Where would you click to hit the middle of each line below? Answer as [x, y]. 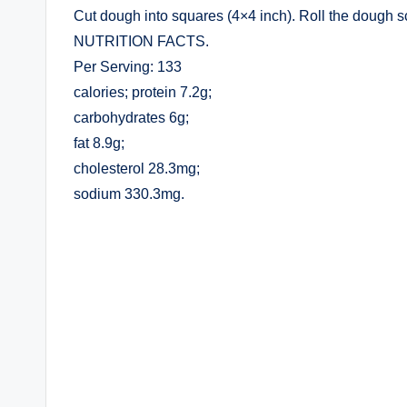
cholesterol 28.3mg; [137, 169]
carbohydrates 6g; [131, 118]
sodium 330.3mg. [129, 194]
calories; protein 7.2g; [143, 92]
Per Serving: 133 [128, 67]
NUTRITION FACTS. [141, 41]
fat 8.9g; [99, 143]
